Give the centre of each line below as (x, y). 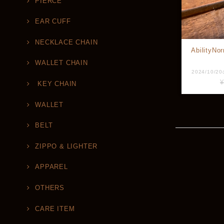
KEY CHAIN (56, 83)
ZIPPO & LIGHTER (66, 146)
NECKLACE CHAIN (66, 42)
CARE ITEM (55, 208)
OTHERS (50, 187)
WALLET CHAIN (61, 63)
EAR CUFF (53, 21)
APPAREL (51, 167)
